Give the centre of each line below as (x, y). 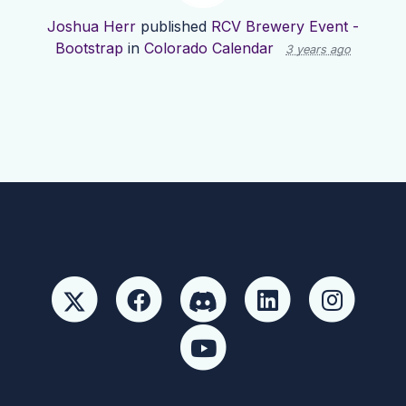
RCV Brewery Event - (285, 27)
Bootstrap (89, 48)
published (174, 27)
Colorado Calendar (209, 48)
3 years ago (318, 50)
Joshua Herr (92, 27)
